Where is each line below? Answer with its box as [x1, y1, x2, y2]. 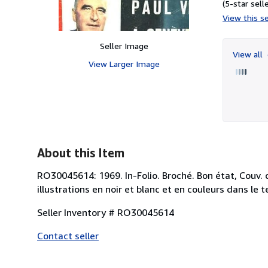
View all [233, 48, 265, 59]
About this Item [37, 145, 124, 160]
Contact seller [37, 229, 99, 242]
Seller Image [99, 40, 148, 51]
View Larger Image [88, 58, 160, 69]
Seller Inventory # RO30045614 [37, 206, 174, 218]
